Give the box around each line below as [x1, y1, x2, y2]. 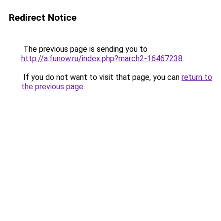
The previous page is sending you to [21, 44, 147, 54]
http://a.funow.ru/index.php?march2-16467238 [21, 54, 183, 63]
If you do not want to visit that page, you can [21, 73, 182, 82]
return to [182, 73, 212, 82]
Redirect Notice [9, 12, 76, 23]
